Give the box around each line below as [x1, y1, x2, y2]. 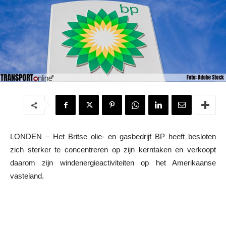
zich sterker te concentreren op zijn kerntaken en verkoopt [10, 145, 216, 154]
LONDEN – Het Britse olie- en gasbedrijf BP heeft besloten [10, 132, 216, 141]
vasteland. [10, 171, 44, 180]
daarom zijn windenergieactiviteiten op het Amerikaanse [10, 158, 216, 167]
